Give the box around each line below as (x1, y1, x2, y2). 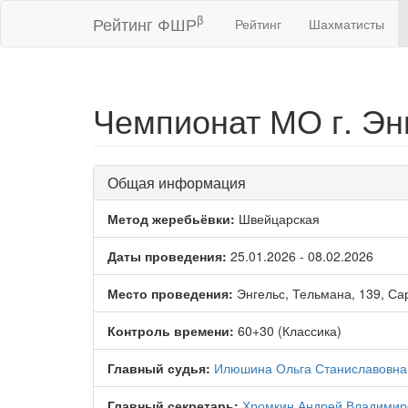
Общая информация (107, 172, 246, 193)
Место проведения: (107, 284, 233, 302)
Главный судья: (107, 359, 210, 377)
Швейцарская (235, 209, 320, 228)
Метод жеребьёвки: (107, 209, 235, 228)
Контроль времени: (107, 321, 234, 340)
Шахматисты (309, 15, 384, 33)
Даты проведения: (107, 247, 227, 265)
